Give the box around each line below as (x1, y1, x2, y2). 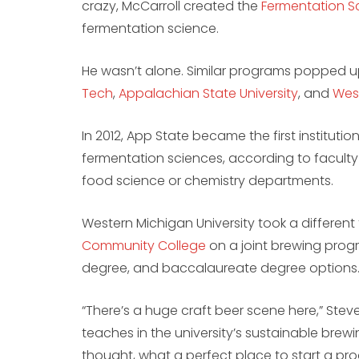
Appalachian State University (119, 84, 298, 103)
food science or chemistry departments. (82, 171, 333, 191)
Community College (82, 236, 206, 256)
